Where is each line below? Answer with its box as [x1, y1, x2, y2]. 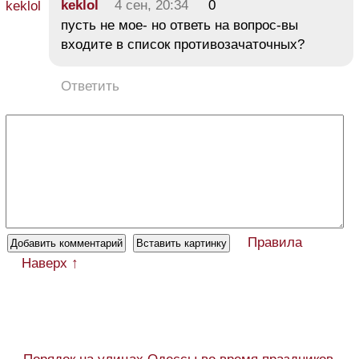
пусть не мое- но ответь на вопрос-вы [61, 18, 298, 34]
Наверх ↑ [22, 256, 79, 272]
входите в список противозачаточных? [61, 37, 305, 53]
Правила [248, 235, 302, 251]
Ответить [61, 79, 119, 95]
